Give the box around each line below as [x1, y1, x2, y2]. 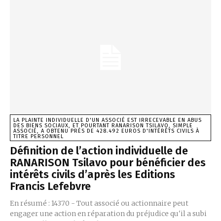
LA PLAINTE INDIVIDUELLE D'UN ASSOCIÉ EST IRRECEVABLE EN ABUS [13, 116, 202, 123]
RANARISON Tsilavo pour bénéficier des [10, 155, 206, 169]
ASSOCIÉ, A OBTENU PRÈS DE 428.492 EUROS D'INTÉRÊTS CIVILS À [13, 127, 199, 134]
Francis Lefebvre [10, 179, 91, 193]
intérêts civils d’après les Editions [10, 167, 175, 181]
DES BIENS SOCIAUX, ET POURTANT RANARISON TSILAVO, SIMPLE [13, 122, 193, 129]
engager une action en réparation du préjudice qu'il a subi [10, 209, 207, 218]
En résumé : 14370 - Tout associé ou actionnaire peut [10, 198, 51, 208]
